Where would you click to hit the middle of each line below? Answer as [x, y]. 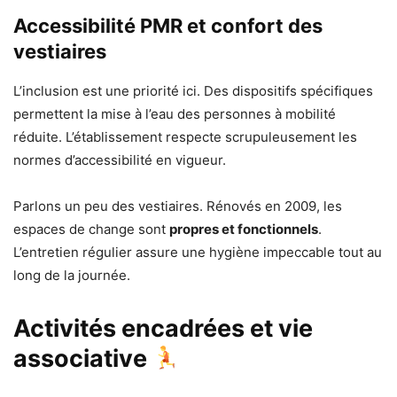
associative [83, 358]
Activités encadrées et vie [163, 328]
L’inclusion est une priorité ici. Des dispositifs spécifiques [193, 90]
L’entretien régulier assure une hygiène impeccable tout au [198, 252]
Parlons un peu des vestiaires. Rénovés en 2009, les [178, 206]
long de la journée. [72, 275]
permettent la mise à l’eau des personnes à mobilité [175, 113]
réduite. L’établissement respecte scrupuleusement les [185, 136]
